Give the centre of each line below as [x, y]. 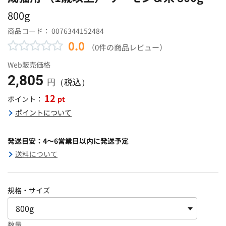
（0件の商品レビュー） [127, 47]
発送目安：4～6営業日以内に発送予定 [68, 140]
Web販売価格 [29, 64]
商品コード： [30, 31]
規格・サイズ [29, 190]
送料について [36, 154]
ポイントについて [43, 112]
